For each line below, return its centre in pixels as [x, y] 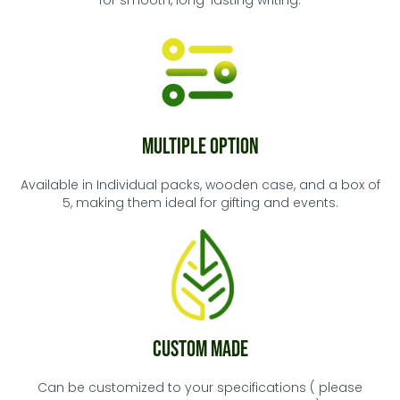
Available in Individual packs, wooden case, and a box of [200, 185]
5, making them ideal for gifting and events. [200, 203]
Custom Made [200, 350]
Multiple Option [200, 147]
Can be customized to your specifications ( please [200, 387]
